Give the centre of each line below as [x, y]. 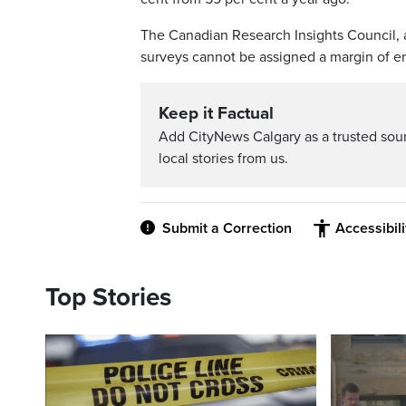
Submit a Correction [227, 229]
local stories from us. [223, 159]
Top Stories [108, 298]
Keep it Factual [216, 114]
